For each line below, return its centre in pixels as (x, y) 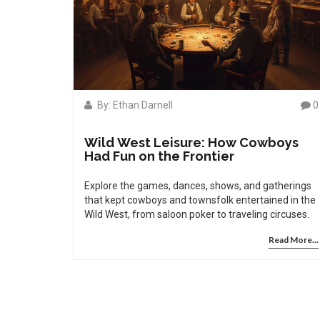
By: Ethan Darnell (134, 105)
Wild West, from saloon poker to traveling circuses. (197, 215)
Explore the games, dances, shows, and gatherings (198, 186)
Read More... (294, 240)
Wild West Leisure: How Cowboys (191, 143)
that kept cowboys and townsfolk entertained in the (200, 200)
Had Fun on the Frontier (159, 156)
